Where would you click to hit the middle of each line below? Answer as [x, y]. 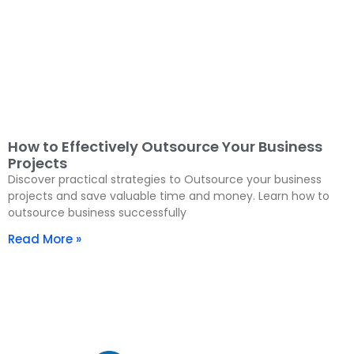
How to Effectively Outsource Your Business [165, 146]
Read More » [45, 239]
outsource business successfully [97, 212]
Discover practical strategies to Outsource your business [165, 179]
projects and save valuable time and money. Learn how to [169, 196]
